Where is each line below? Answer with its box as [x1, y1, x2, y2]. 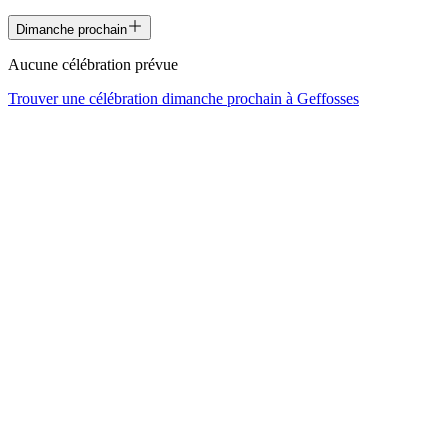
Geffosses [297, 89, 359, 107]
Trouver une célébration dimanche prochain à [8, 89, 297, 107]
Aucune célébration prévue [8, 55, 178, 73]
